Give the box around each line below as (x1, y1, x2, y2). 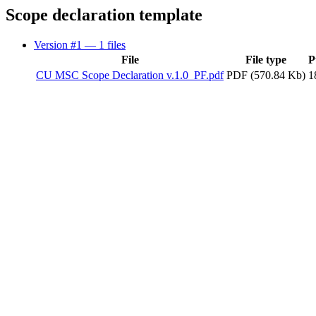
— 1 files (85, 38, 126, 51)
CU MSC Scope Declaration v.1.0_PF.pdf (36, 68, 224, 81)
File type (245, 53, 286, 66)
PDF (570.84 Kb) (226, 68, 305, 81)
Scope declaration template (6, 6, 202, 24)
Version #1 (34, 38, 85, 51)
